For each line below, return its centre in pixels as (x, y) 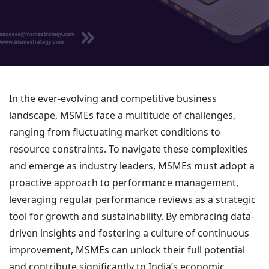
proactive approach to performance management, (124, 183)
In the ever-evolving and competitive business (113, 98)
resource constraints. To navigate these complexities (128, 149)
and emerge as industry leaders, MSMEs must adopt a (132, 166)
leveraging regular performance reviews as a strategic (132, 199)
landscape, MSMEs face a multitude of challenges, (122, 115)
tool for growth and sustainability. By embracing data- (131, 216)
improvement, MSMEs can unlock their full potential (127, 250)
